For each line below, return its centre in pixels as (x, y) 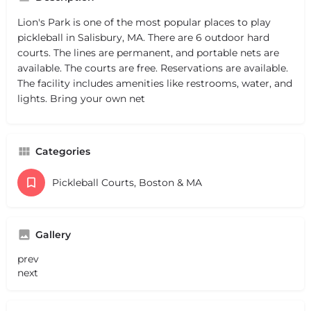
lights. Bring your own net (81, 98)
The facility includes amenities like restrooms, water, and (155, 83)
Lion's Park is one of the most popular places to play (144, 22)
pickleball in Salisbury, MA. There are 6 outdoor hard (143, 37)
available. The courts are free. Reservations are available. (153, 68)
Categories (63, 151)
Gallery (53, 234)
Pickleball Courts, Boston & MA (127, 182)
